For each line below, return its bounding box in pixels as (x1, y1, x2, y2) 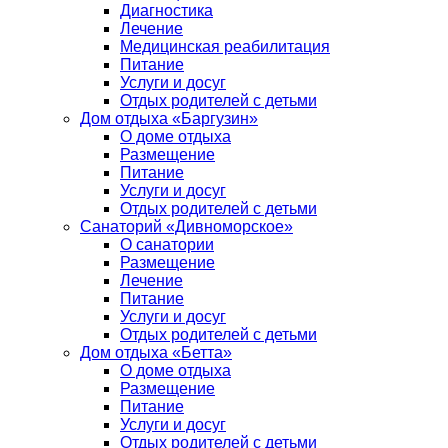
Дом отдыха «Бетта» (80, 344, 232, 361)
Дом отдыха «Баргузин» (80, 110, 258, 127)
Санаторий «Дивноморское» (80, 218, 293, 235)
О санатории (120, 236, 214, 253)
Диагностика (120, 2, 213, 19)
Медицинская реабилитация (120, 38, 330, 55)
